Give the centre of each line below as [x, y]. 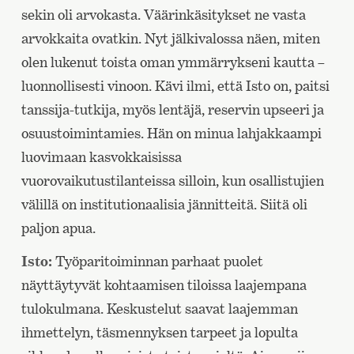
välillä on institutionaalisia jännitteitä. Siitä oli [164, 205]
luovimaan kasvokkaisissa [101, 157]
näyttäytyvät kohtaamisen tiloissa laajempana [164, 285]
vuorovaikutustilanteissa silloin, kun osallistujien [172, 181]
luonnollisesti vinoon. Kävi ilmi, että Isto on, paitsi [175, 86]
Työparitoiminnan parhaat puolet [157, 262]
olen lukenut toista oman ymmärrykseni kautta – [173, 62]
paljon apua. [58, 228]
